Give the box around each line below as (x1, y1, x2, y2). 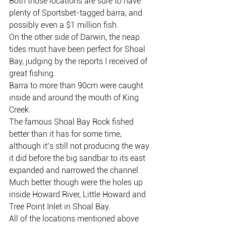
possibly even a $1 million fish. (9, 20, 119, 30)
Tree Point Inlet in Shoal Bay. (9, 202, 110, 211)
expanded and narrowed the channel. (9, 165, 140, 175)
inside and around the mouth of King (9, 93, 141, 102)
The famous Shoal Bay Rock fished (9, 117, 136, 127)
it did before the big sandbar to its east (9, 153, 147, 163)
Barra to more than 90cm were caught (9, 81, 145, 90)
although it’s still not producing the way (9, 141, 151, 151)
